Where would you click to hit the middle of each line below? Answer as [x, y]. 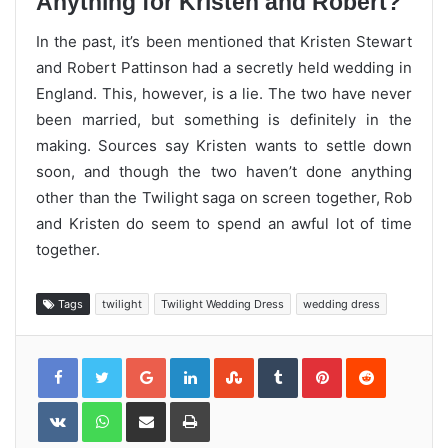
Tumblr [318, 361]
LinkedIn [235, 361]
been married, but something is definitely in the [224, 119]
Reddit [405, 361]
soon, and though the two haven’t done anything [224, 171]
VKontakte [109, 405]
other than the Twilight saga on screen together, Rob [224, 197]
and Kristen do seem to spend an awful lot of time [224, 223]
